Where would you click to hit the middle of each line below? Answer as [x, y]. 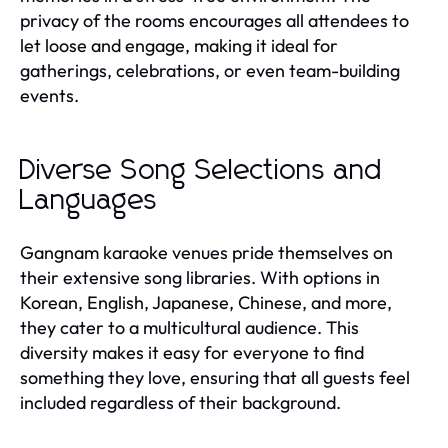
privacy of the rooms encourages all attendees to [214, 20]
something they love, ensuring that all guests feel [215, 377]
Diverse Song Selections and [201, 170]
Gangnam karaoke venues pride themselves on [206, 252]
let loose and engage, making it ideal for [179, 45]
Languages [89, 200]
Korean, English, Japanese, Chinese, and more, [206, 302]
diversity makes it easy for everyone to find [192, 352]
